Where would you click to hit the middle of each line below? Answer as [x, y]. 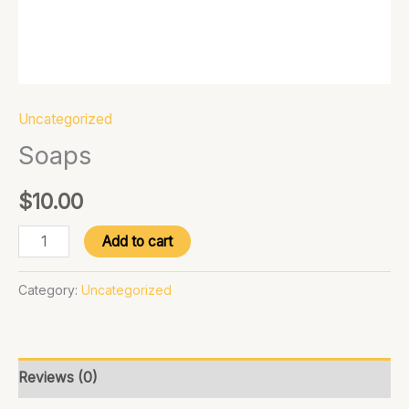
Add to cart [137, 241]
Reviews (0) [58, 378]
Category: [50, 290]
